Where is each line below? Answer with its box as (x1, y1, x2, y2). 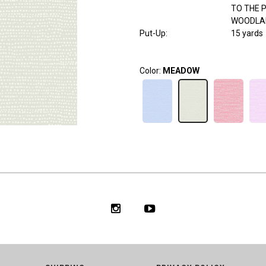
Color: (139, 66, 163, 76)
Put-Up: (139, 28, 167, 39)
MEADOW (162, 66, 199, 76)
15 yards (230, 28, 263, 39)
